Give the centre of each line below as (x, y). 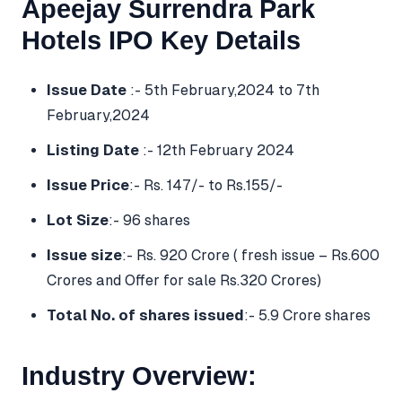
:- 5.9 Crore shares (307, 316)
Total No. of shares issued (145, 316)
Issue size (84, 256)
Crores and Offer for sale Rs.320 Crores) (184, 281)
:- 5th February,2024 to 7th (223, 90)
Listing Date (93, 150)
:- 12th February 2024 (217, 150)
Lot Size (78, 221)
